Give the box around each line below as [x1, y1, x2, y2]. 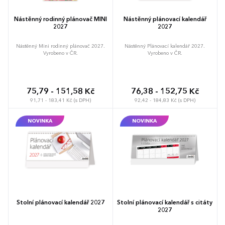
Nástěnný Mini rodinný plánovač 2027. [16, 43, 105, 49]
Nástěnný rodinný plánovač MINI [14, 16, 107, 23]
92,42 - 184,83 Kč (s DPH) [134, 97, 195, 103]
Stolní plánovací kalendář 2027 [16, 199, 104, 206]
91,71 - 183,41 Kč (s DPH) [30, 97, 91, 103]
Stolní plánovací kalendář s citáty [117, 199, 212, 206]
